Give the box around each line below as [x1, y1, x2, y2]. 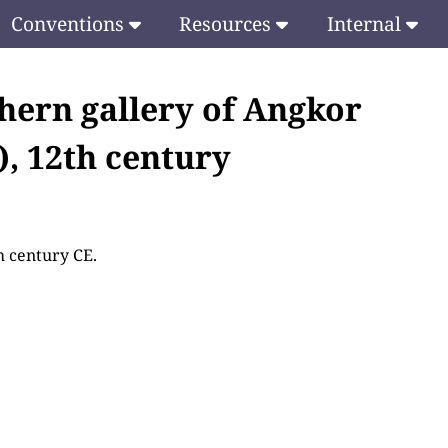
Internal [326, 10, 406, 37]
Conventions [10, 10, 129, 37]
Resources [179, 10, 277, 37]
